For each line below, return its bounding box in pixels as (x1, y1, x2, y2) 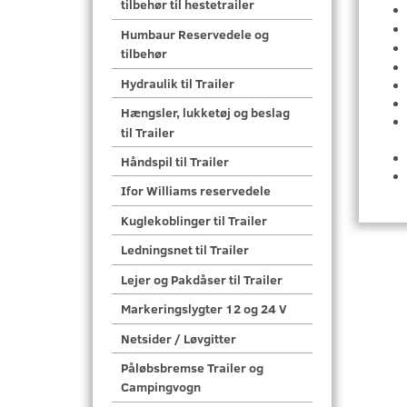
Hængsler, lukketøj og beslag (121, 104, 290, 122)
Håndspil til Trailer (121, 153, 229, 171)
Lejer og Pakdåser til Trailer (121, 271, 283, 289)
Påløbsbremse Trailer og (121, 359, 263, 377)
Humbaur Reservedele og (121, 25, 269, 44)
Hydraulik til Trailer (121, 74, 234, 93)
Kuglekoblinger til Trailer (121, 212, 267, 230)
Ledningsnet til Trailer (121, 241, 249, 259)
